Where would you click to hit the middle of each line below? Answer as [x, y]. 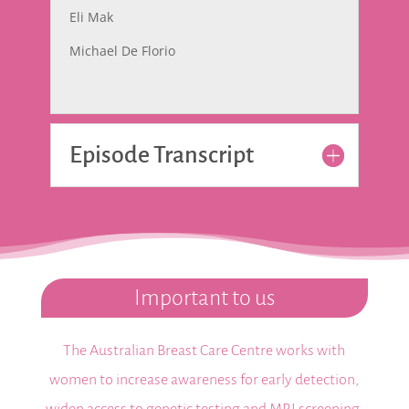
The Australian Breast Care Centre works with [204, 351]
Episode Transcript [161, 155]
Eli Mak [91, 17]
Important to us [204, 298]
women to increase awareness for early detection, [204, 380]
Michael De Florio [122, 51]
